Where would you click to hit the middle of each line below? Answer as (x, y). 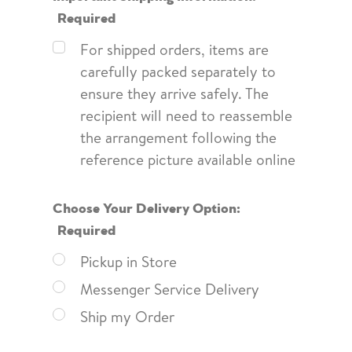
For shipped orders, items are (174, 49)
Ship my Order (127, 316)
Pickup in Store (128, 261)
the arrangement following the (178, 137)
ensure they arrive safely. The (174, 93)
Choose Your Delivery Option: (146, 206)
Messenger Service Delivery (169, 289)
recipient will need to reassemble (186, 115)
